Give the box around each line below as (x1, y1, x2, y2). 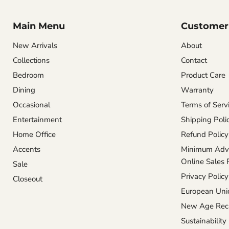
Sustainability (180, 216, 226, 226)
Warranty (180, 85, 214, 96)
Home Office (13, 129, 56, 140)
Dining (13, 85, 35, 96)
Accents (13, 144, 40, 155)
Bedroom (13, 70, 44, 81)
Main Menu (13, 20, 65, 32)
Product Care (180, 70, 225, 81)
